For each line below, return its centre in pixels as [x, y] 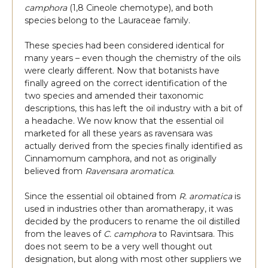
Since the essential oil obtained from [102, 197]
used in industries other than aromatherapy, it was [129, 209]
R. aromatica [205, 197]
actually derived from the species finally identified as [133, 146]
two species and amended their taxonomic [114, 96]
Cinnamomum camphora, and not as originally [121, 159]
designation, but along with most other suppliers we [133, 259]
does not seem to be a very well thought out [118, 247]
